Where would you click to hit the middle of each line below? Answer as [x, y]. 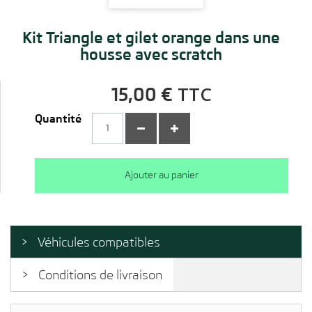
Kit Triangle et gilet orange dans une [151, 37]
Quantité [58, 118]
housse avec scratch [151, 54]
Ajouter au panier [162, 175]
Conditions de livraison [100, 274]
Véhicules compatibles [99, 242]
